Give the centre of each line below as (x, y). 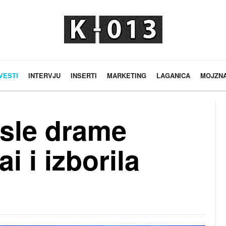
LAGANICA (173, 75)
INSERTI (83, 75)
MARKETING (126, 75)
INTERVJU (44, 75)
